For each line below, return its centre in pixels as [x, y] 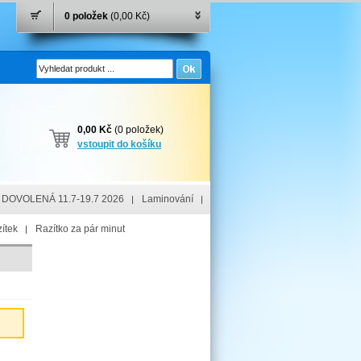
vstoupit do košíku [119, 144]
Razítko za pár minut [80, 229]
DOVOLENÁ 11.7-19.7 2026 [63, 199]
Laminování [168, 199]
